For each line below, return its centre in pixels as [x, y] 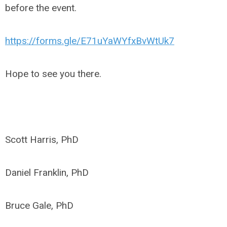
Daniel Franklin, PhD [47, 173]
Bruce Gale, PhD [39, 205]
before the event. [41, 8]
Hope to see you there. [53, 74]
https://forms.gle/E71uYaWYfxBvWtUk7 [90, 41]
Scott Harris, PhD [42, 140]
